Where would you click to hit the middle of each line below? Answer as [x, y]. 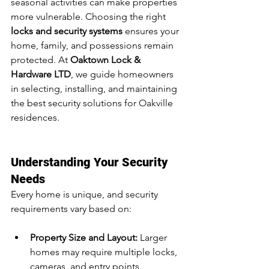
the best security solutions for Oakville [93, 103]
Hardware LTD [41, 74]
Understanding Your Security [91, 162]
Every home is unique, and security [86, 194]
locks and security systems [67, 31]
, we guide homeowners [123, 74]
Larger [153, 237]
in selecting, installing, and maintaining [95, 89]
